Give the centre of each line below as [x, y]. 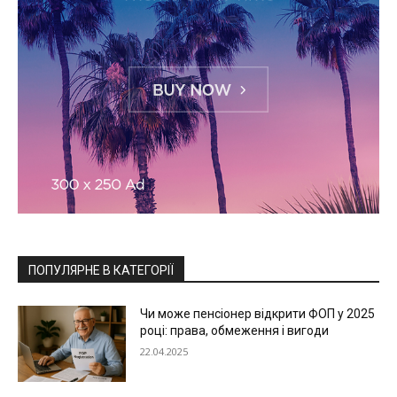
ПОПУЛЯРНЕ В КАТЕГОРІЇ [101, 270]
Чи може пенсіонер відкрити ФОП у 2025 [258, 313]
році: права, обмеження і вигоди [235, 330]
